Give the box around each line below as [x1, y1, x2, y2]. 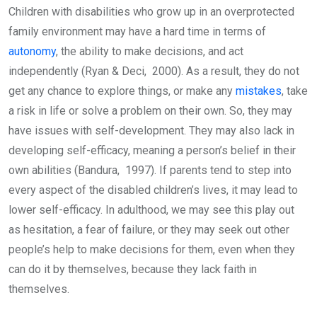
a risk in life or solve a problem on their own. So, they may [8, 104, 292, 118]
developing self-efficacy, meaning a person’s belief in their [8, 144, 296, 158]
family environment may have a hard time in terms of [8, 25, 266, 39]
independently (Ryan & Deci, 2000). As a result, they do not [8, 64, 299, 79]
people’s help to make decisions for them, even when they [8, 243, 295, 257]
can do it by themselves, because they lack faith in [8, 263, 257, 277]
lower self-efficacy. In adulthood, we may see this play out [8, 203, 294, 217]
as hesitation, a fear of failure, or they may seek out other [8, 223, 289, 237]
